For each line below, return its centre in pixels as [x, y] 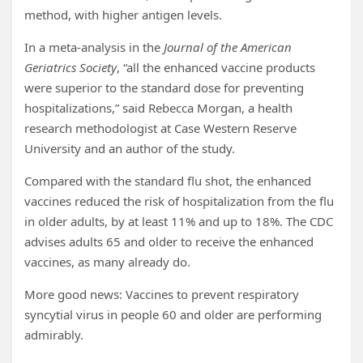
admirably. [54, 335]
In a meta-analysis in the [94, 47]
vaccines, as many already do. [107, 262]
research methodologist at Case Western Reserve [160, 128]
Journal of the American [228, 47]
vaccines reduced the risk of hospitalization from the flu [179, 201]
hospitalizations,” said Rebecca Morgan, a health [158, 108]
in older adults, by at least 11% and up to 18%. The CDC [179, 221]
